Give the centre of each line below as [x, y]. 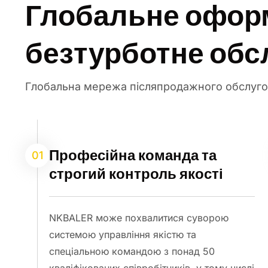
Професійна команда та [133, 155]
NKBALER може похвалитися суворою [139, 217]
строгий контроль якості [136, 173]
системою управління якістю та [123, 234]
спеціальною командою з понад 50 [132, 251]
